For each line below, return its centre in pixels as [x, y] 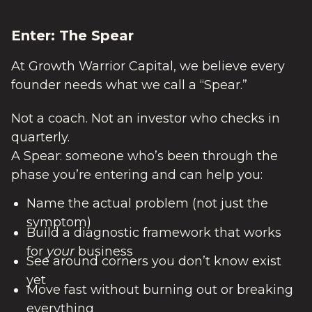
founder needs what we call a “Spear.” [129, 85]
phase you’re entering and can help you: [137, 174]
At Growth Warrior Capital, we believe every [148, 67]
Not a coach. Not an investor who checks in [146, 118]
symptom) [58, 223]
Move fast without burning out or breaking [159, 290]
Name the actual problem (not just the [147, 204]
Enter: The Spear [72, 36]
